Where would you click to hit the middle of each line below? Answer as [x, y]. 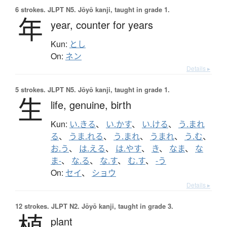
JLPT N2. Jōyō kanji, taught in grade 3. [111, 206]
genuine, [90, 105]
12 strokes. [32, 206]
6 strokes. [30, 10]
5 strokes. [30, 90]
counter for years [115, 25]
